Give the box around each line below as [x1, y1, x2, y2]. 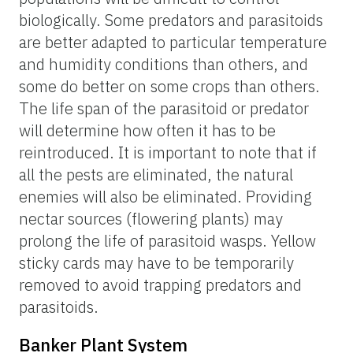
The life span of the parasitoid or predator [19, 97, 309, 119]
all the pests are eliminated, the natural [19, 163, 293, 185]
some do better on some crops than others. [19, 75, 320, 97]
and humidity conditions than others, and [19, 53, 308, 75]
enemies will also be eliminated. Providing [19, 185, 312, 207]
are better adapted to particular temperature [19, 31, 327, 53]
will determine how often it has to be [19, 119, 276, 141]
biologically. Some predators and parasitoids [19, 9, 323, 31]
